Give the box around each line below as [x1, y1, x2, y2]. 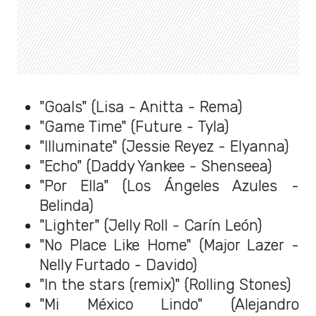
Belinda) [39, 197, 93, 215]
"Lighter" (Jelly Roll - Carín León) [39, 217, 262, 235]
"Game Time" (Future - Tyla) [39, 118, 229, 136]
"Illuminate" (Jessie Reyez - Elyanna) [39, 138, 288, 156]
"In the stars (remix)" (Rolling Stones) [39, 276, 291, 294]
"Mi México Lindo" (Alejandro [39, 296, 299, 314]
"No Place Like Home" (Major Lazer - [39, 236, 299, 255]
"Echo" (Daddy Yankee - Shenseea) [39, 157, 272, 176]
